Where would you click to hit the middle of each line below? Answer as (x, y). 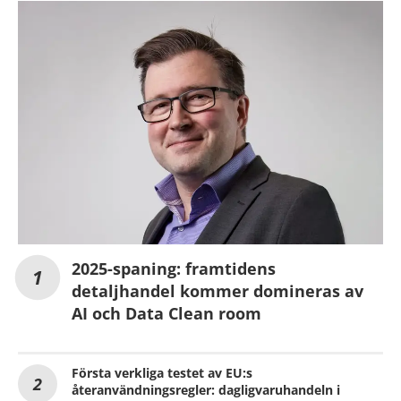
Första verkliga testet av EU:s (162, 372)
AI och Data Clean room (166, 313)
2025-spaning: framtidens (174, 268)
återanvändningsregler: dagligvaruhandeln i (206, 389)
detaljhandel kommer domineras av (218, 290)
